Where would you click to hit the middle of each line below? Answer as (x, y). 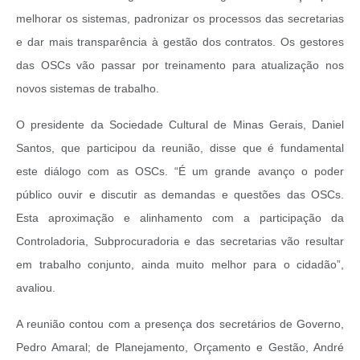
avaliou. (36, 288)
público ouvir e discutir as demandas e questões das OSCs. (180, 195)
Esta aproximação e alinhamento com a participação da (180, 218)
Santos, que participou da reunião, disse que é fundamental (180, 148)
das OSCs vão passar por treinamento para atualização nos (180, 65)
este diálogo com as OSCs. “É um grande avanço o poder (180, 172)
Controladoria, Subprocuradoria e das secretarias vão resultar (180, 241)
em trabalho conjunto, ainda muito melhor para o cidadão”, (180, 265)
